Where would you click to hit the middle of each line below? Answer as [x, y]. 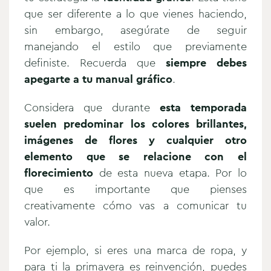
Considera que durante [92, 107]
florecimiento [59, 173]
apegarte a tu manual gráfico [98, 79]
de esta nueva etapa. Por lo [170, 173]
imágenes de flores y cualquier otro [135, 140]
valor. [39, 222]
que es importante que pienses [135, 189]
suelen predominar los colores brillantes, [135, 124]
